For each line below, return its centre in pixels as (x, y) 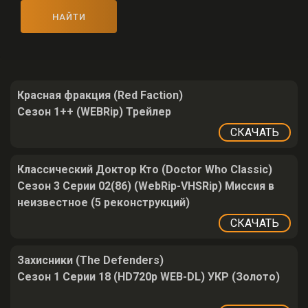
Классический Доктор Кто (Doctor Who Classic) (145, 169)
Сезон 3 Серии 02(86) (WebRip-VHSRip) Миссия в (146, 186)
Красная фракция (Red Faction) (100, 95)
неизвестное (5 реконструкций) (103, 202)
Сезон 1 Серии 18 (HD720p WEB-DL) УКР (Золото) (148, 277)
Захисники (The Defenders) (90, 260)
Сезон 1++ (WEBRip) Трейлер (94, 112)
